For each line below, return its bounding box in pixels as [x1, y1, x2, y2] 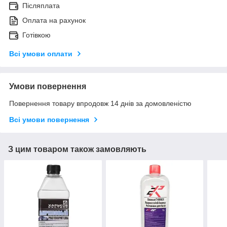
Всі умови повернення [9, 116, 89, 124]
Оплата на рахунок [22, 16, 86, 25]
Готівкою [22, 31, 51, 40]
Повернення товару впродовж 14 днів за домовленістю [9, 99, 192, 108]
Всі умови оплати [9, 50, 72, 58]
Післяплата [22, 2, 60, 10]
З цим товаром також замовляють [8, 145, 146, 154]
